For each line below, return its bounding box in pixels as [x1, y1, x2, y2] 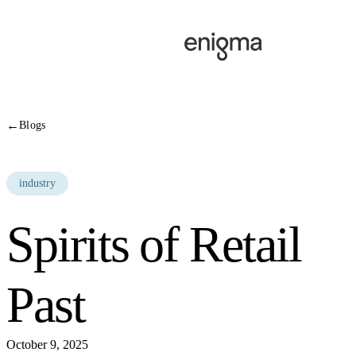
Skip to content [6, 6, 81, 19]
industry [19, 177, 56, 190]
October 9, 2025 [6, 338, 88, 352]
